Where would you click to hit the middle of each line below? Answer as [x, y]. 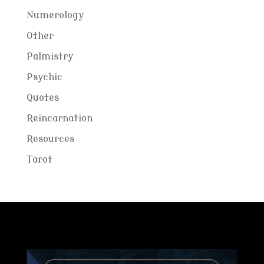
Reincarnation [59, 118]
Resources [50, 139]
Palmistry [49, 57]
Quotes [42, 98]
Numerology [55, 15]
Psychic [44, 77]
